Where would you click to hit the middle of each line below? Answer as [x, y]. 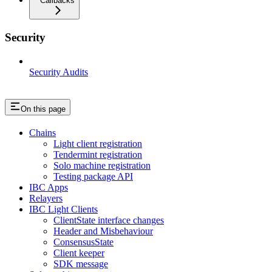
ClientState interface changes [109, 220]
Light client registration [98, 144]
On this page [43, 109]
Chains [42, 133]
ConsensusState [83, 242]
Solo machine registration [102, 166]
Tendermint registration [98, 155]
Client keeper [79, 253]
